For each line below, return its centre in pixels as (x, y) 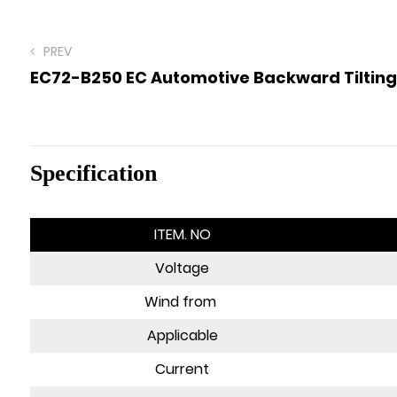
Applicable (182, 335)
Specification (93, 173)
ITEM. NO (182, 234)
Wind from (183, 302)
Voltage (183, 268)
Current (183, 369)
